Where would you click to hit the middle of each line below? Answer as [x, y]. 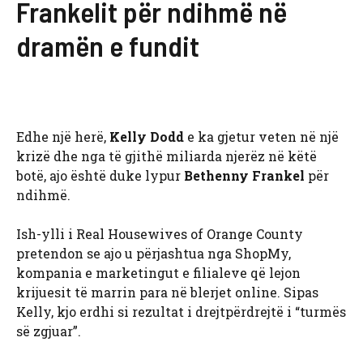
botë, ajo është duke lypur [100, 176]
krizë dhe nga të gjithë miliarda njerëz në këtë [167, 156]
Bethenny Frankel [244, 176]
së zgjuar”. [49, 331]
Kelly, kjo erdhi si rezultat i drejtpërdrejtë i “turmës [181, 312]
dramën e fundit [108, 46]
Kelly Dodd [147, 137]
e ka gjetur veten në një [261, 137]
